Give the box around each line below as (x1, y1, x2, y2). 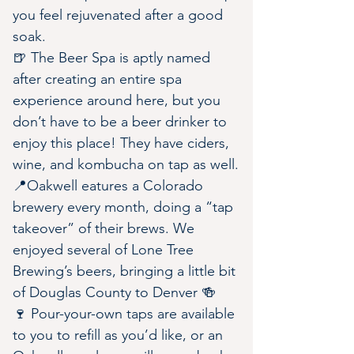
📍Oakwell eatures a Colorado (13, 177, 207, 194)
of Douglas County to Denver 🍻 (13, 284, 216, 301)
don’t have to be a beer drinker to (13, 113, 231, 130)
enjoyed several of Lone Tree (13, 241, 198, 258)
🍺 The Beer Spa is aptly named (13, 49, 214, 66)
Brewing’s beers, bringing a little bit (13, 262, 239, 280)
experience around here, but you (13, 92, 224, 109)
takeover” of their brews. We (13, 220, 198, 237)
